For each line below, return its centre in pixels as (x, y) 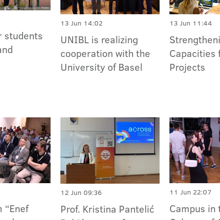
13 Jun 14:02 (82, 23)
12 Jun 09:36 (81, 192)
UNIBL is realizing (99, 40)
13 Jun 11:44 (191, 23)
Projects (188, 67)
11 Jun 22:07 (191, 192)
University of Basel (102, 67)
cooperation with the (106, 53)
